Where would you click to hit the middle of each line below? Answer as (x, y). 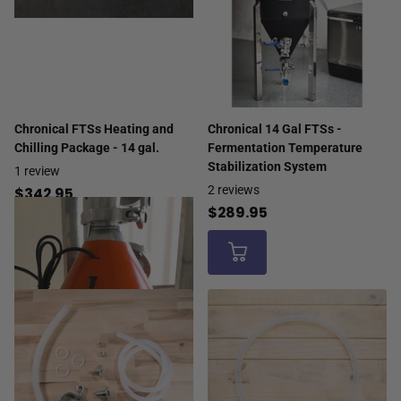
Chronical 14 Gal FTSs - (275, 128)
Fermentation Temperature (285, 147)
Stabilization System (267, 166)
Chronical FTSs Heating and (94, 128)
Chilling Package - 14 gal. (87, 147)
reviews (239, 189)
